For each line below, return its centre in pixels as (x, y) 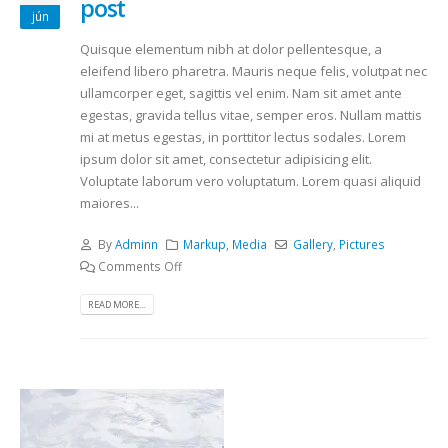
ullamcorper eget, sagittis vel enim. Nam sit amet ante (241, 92)
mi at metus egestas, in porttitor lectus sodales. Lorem (243, 136)
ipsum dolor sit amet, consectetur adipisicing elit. (226, 158)
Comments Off (139, 265)
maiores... (109, 202)
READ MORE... (117, 304)
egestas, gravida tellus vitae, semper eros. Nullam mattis (251, 114)
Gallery (313, 243)
